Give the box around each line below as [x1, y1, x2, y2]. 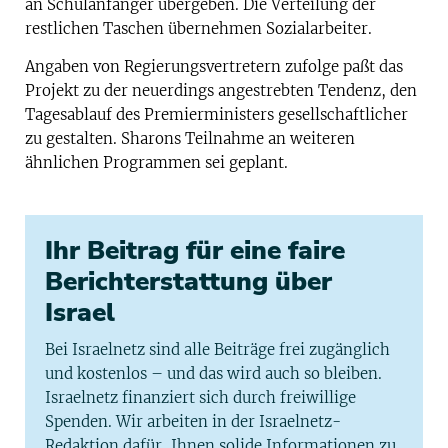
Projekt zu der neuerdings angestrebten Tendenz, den [25, 81, 417, 101]
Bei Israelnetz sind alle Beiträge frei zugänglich [45, 340, 390, 360]
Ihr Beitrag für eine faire [45, 233, 345, 269]
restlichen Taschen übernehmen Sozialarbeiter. [25, 18, 372, 38]
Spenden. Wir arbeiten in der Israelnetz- [45, 412, 341, 432]
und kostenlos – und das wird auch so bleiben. [45, 364, 382, 384]
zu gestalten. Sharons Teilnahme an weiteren [25, 129, 355, 149]
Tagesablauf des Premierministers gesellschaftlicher [25, 105, 408, 125]
